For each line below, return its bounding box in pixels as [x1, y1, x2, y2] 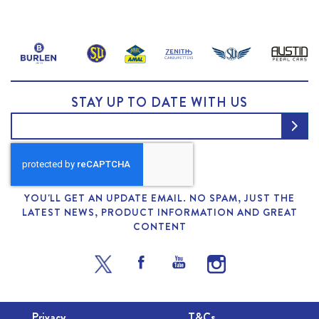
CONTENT [132, 219, 187, 234]
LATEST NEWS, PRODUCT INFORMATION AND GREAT [21, 205, 298, 219]
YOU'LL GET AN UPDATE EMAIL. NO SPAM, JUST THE [24, 191, 295, 205]
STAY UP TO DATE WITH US [71, 93, 248, 112]
